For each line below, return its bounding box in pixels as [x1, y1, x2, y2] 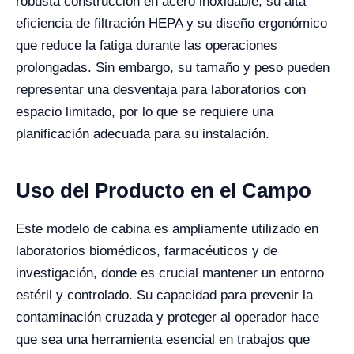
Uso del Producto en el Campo [16, 179, 311, 203]
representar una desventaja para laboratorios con [16, 82, 306, 98]
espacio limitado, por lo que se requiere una [16, 104, 273, 120]
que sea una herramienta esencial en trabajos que [16, 332, 310, 348]
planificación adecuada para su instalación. [16, 126, 269, 142]
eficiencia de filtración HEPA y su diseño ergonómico [16, 16, 327, 32]
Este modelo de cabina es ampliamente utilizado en [16, 221, 318, 237]
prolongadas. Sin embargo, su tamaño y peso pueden [16, 60, 330, 76]
